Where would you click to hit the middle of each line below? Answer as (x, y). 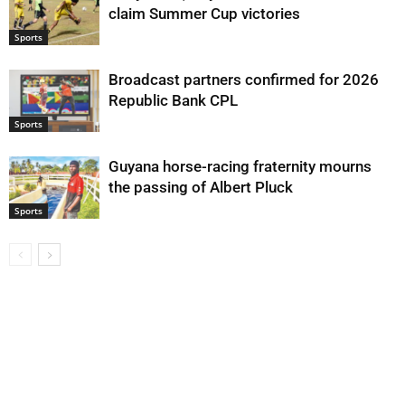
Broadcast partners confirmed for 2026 (244, 80)
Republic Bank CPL (173, 100)
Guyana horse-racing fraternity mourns (240, 166)
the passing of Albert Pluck (201, 187)
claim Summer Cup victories (204, 14)
